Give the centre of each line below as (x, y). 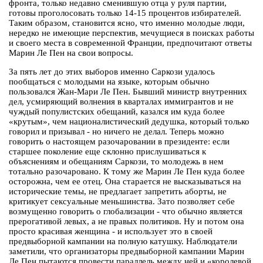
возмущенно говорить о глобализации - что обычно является (126, 212)
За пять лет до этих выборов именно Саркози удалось (112, 72)
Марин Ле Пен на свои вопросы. (71, 53)
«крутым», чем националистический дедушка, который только (129, 122)
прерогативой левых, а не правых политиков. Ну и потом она (127, 222)
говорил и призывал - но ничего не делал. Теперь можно (117, 132)
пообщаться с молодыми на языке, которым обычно (109, 82)
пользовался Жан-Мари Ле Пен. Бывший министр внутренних (128, 92)
